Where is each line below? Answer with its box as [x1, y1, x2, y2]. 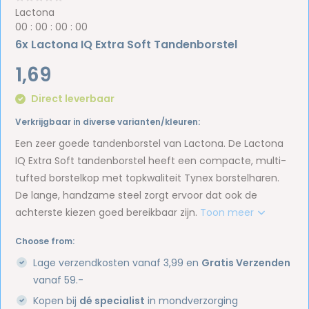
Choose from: [15, 235, 75, 247]
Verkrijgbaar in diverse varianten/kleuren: [15, 115, 201, 128]
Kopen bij [33, 293, 80, 308]
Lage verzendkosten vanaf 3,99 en [33, 255, 202, 270]
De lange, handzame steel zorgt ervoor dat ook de [15, 188, 258, 202]
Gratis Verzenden [201, 255, 291, 270]
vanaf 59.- [33, 272, 84, 287]
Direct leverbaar [29, 92, 115, 106]
